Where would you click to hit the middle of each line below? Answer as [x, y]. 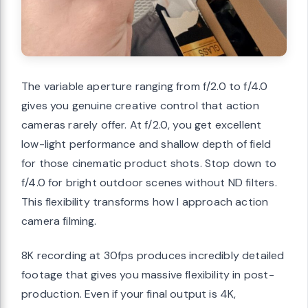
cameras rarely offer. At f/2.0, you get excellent [142, 125]
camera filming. [59, 221]
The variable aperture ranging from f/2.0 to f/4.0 [145, 87]
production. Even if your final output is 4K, [129, 294]
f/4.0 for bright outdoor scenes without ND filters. [149, 183]
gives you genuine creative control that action [140, 106]
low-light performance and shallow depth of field [146, 144]
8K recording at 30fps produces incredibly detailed [153, 256]
